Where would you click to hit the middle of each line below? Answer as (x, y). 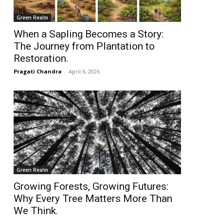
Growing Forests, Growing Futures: (91, 187)
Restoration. (41, 59)
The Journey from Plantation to (84, 46)
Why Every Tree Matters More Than (93, 199)
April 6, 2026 (84, 72)
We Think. (36, 211)
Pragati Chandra (38, 72)
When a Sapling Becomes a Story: (89, 34)
